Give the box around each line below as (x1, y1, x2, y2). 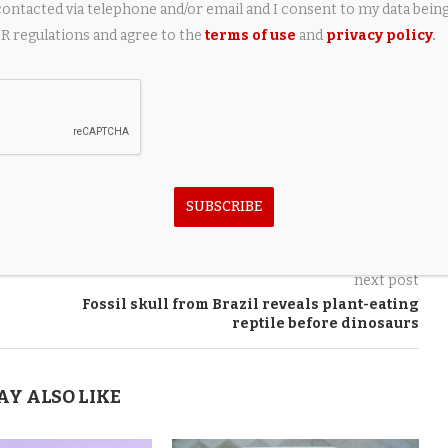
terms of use (204, 27, 296, 44)
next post (353, 272, 419, 289)
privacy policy (325, 27, 432, 44)
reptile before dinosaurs (231, 315, 419, 332)
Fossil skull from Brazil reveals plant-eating (81, 296, 419, 313)
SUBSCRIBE (185, 198, 263, 215)
